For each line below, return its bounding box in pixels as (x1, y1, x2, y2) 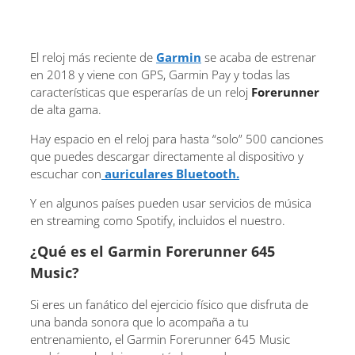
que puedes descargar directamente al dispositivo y (30, 147, 303, 164)
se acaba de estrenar (201, 48, 316, 65)
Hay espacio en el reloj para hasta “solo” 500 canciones (30, 130, 323, 147)
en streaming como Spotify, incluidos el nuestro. (30, 212, 285, 228)
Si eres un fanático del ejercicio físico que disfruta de (30, 296, 308, 312)
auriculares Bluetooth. (101, 165, 239, 181)
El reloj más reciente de (30, 48, 156, 65)
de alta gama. (30, 101, 101, 117)
